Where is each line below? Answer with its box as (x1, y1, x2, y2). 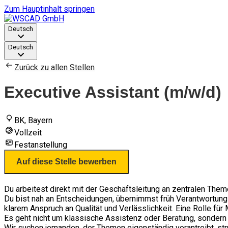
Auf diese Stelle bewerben (16, 157, 117, 166)
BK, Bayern (14, 115, 52, 125)
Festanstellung (14, 139, 67, 150)
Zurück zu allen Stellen (14, 63, 95, 72)
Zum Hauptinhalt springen (4, 4, 95, 14)
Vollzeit (14, 127, 42, 137)
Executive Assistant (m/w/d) (4, 83, 221, 102)
